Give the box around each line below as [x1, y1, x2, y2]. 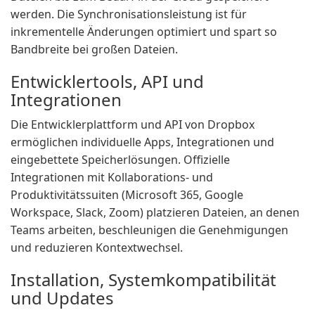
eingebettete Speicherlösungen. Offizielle [11, 152, 230, 167]
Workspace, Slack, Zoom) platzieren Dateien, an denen [11, 205, 300, 220]
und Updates [11, 286, 114, 309]
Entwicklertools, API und [11, 70, 204, 93]
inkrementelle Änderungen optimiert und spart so [11, 24, 277, 39]
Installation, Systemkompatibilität [11, 268, 276, 291]
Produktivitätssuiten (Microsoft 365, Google [11, 187, 243, 202]
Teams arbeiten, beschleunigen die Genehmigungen [11, 222, 288, 238]
